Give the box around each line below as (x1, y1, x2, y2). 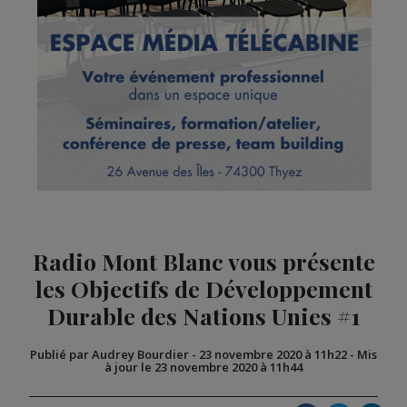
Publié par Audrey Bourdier (30, 346, 189, 363)
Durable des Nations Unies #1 (47, 301, 360, 332)
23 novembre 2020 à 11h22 (199, 346, 347, 363)
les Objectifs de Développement (35, 273, 372, 304)
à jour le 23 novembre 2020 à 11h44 (104, 359, 303, 376)
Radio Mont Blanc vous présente (32, 246, 375, 277)
